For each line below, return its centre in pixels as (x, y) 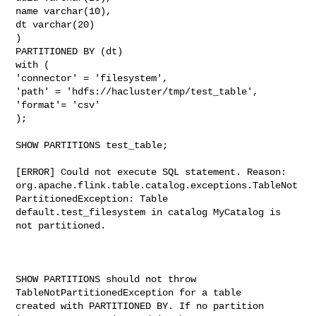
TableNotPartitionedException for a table (132, 292)
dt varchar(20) (55, 24)
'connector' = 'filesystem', (92, 78)
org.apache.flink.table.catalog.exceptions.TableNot (157, 185)
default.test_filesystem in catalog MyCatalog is (148, 212)
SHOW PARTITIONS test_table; (92, 145)
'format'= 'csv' (58, 105)
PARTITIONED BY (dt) (69, 51)
